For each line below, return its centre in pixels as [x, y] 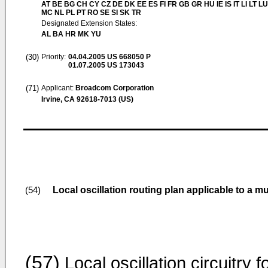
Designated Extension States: [89, 23]
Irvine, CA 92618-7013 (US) [87, 99]
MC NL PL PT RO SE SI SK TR [91, 13]
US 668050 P [128, 57]
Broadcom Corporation [115, 88]
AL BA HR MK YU [71, 34]
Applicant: [58, 88]
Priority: [54, 57]
